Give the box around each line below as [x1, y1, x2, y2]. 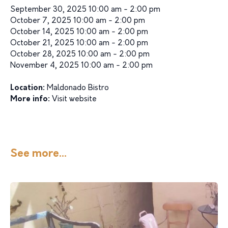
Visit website [52, 96, 97, 103]
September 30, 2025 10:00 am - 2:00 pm [10, 6, 160, 14]
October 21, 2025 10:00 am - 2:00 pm [10, 40, 148, 47]
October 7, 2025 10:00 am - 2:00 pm [10, 17, 145, 25]
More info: [10, 96, 50, 103]
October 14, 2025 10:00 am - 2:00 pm [10, 28, 148, 36]
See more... [10, 149, 67, 159]
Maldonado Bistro [45, 84, 109, 92]
